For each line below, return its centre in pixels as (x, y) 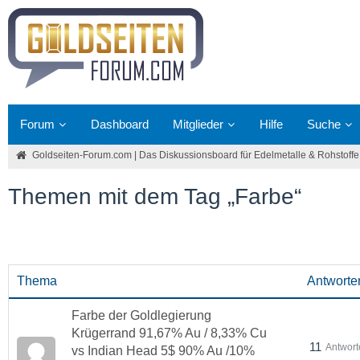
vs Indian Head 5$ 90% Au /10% (163, 351)
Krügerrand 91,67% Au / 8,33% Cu (169, 333)
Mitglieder (198, 124)
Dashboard (120, 124)
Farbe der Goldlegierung (141, 315)
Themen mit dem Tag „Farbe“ (155, 196)
